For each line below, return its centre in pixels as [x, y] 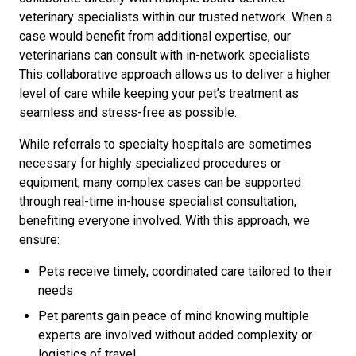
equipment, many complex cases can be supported [160, 182]
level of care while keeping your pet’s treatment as [159, 93]
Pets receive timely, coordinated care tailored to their [185, 271]
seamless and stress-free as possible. [128, 112]
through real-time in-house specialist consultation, [158, 201]
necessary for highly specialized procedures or [150, 163]
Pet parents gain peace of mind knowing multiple [174, 316]
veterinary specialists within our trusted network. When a [176, 17]
